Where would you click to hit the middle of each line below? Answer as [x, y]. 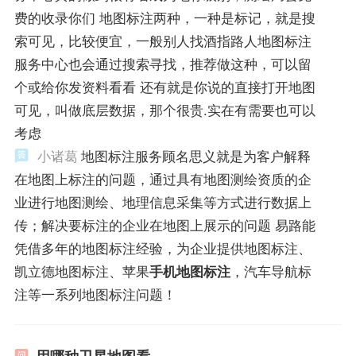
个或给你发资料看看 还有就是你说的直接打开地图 [164, 86]
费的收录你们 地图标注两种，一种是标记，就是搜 [164, 17]
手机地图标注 [190, 271]
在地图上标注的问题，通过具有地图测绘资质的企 [163, 178]
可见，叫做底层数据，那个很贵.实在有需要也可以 [164, 109]
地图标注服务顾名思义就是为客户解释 [195, 155]
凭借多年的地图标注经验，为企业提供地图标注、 [163, 248]
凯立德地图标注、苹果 [81, 271]
